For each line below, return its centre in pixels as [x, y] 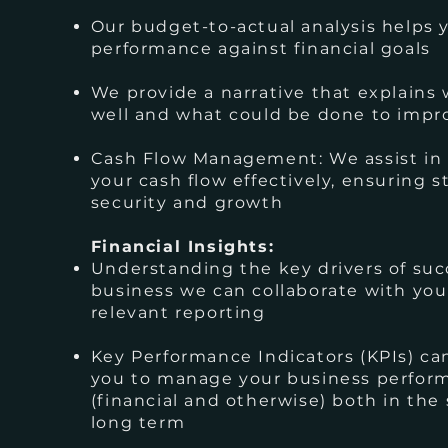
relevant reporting [178, 312]
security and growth [187, 202]
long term [138, 422]
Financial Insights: [182, 246]
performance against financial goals [260, 48]
